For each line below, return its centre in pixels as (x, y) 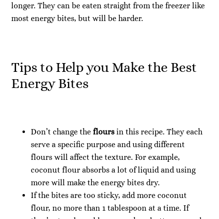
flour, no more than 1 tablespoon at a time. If (110, 208)
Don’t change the (61, 131)
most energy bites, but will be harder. (77, 19)
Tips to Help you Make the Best (104, 67)
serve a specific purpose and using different (108, 144)
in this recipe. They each (159, 131)
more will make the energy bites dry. (95, 182)
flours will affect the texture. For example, (105, 157)
